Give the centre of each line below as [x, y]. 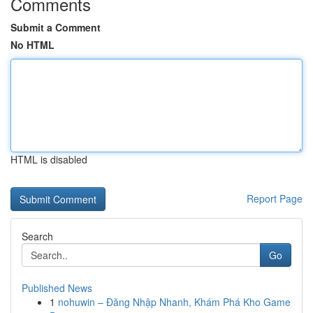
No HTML [32, 45]
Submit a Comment [56, 27]
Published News [57, 288]
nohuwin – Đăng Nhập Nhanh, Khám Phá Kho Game [174, 302]
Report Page [275, 198]
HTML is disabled [49, 159]
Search [37, 236]
